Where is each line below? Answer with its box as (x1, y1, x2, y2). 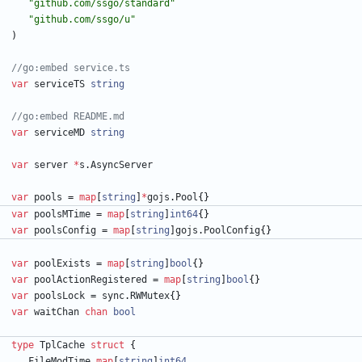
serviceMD (34, 127, 85, 139)
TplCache (40, 339, 85, 351)
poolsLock (34, 290, 85, 302)
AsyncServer (90, 159, 153, 171)
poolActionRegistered (34, 274, 147, 286)
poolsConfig (34, 225, 96, 237)
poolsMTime (34, 208, 90, 221)
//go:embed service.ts (11, 62, 130, 74)
